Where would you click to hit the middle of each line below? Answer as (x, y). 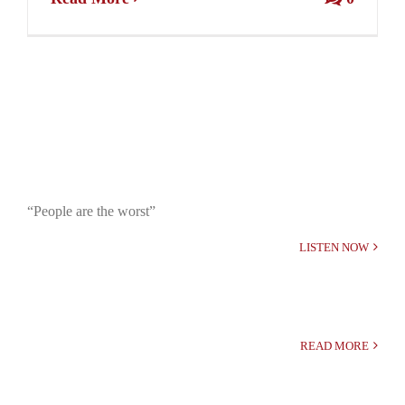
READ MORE (334, 345)
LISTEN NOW (334, 247)
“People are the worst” (91, 211)
